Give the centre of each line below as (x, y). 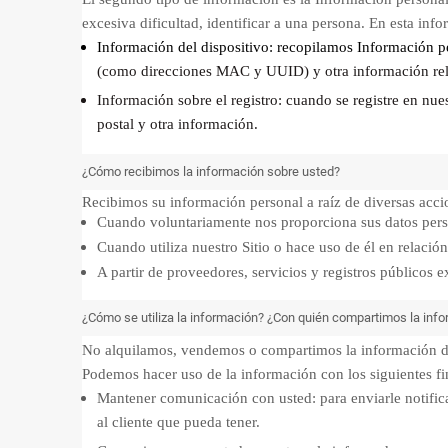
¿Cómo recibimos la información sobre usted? (211, 171)
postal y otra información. (177, 124)
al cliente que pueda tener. (178, 422)
